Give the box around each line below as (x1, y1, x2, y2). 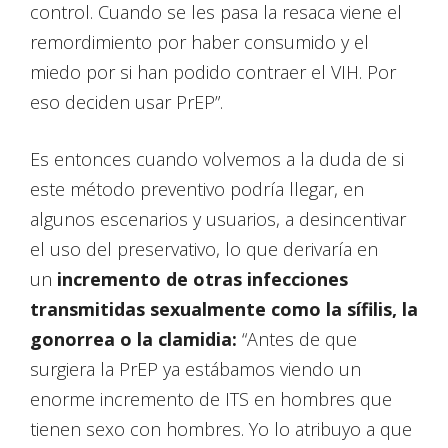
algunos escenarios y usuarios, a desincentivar (30, 207, 406, 232)
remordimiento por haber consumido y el (30, 30, 369, 55)
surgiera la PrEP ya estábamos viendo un (30, 357, 361, 382)
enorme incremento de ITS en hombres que (30, 387, 392, 412)
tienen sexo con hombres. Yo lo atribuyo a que (30, 417, 412, 442)
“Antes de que (237, 327, 357, 352)
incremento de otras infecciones (57, 267, 348, 292)
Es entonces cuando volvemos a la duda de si (30, 147, 404, 172)
